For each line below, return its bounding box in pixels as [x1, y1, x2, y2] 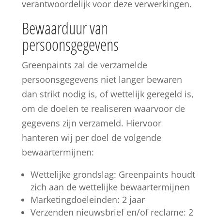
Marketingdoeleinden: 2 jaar [30, 194, 145, 205]
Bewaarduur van [21, 17, 108, 39]
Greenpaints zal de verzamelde [21, 59, 147, 71]
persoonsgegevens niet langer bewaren [21, 74, 182, 85]
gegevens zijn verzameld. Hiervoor [21, 117, 161, 129]
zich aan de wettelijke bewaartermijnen [30, 181, 190, 193]
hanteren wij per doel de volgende [21, 132, 161, 143]
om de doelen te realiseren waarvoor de [21, 103, 185, 114]
